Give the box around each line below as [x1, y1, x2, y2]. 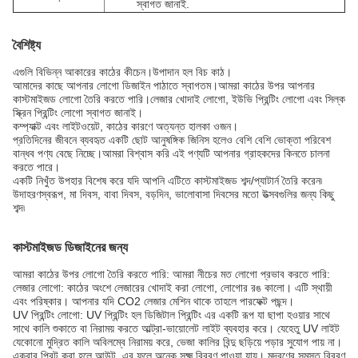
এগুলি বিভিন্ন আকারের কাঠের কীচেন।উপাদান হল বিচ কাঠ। [13, 66, 232, 78]
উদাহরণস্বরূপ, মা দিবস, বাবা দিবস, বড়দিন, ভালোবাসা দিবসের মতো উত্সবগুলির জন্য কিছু [13, 188, 334, 201]
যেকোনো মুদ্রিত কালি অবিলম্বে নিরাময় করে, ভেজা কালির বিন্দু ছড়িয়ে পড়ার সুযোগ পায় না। [13, 336, 342, 348]
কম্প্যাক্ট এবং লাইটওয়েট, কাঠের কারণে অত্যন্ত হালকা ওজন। [13, 120, 238, 133]
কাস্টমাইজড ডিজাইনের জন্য [13, 241, 128, 254]
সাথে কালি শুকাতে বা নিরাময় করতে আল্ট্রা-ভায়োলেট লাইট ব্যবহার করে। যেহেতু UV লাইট [13, 322, 340, 335]
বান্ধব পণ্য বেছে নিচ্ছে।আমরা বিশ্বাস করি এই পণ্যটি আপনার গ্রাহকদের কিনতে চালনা [13, 147, 330, 160]
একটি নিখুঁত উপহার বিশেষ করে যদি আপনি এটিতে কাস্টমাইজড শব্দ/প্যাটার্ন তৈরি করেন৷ [13, 174, 322, 187]
